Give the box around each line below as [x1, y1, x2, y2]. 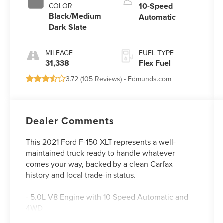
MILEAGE [45, 48, 73, 58]
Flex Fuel [138, 57, 171, 69]
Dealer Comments [26, 113, 115, 128]
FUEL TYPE [138, 48, 174, 58]
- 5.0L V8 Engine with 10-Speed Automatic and [26, 191, 189, 203]
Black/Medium [49, 10, 102, 22]
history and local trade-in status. [26, 169, 136, 181]
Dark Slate [49, 21, 87, 33]
